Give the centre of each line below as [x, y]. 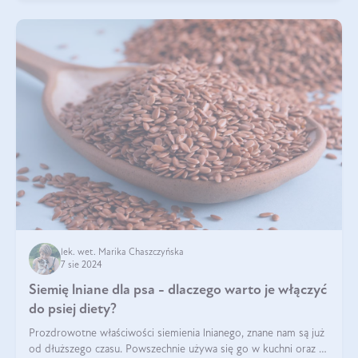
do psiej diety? [73, 309]
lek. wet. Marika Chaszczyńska [122, 252]
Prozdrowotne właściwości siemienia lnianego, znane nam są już [177, 333]
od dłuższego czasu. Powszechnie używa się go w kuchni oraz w [178, 349]
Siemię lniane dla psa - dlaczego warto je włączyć [178, 290]
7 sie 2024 [82, 265]
